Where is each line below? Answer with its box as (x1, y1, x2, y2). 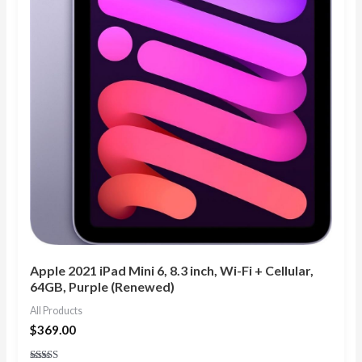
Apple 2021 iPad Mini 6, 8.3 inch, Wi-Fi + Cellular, (30, 262, 314, 278)
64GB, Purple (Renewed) (30, 278, 175, 294)
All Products (30, 304, 83, 317)
